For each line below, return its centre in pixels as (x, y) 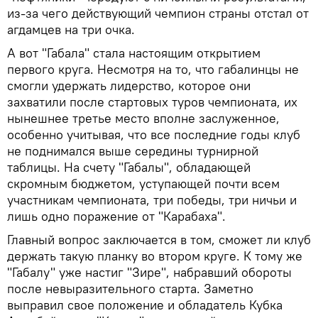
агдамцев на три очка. (71, 29)
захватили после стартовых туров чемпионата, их (152, 102)
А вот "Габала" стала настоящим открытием (134, 53)
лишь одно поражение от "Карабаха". (116, 216)
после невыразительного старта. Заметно (130, 288)
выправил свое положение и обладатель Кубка (145, 305)
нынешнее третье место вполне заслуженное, (143, 118)
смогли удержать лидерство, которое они (129, 85)
